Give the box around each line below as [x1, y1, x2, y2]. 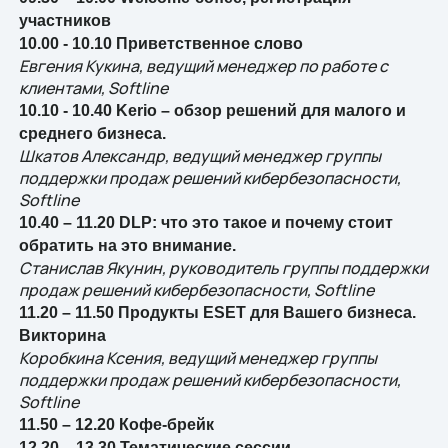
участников [18, 12, 111, 30]
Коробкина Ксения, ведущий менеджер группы [18, 347, 377, 370]
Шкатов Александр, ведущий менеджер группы [18, 145, 381, 168]
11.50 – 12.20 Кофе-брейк [18, 416, 214, 434]
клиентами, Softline [18, 77, 168, 100]
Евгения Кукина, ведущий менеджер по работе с [18, 55, 388, 78]
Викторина [18, 327, 106, 345]
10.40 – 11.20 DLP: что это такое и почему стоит [18, 214, 393, 232]
